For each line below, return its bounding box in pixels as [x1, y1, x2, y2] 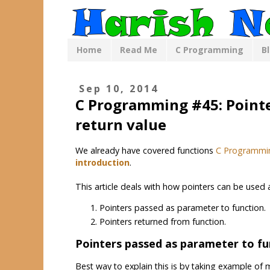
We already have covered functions [75, 145, 216, 157]
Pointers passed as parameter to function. [99, 201, 266, 213]
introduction [75, 157, 130, 169]
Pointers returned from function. [99, 216, 226, 228]
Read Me [120, 44, 157, 56]
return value [75, 114, 166, 134]
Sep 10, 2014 [79, 82, 159, 96]
